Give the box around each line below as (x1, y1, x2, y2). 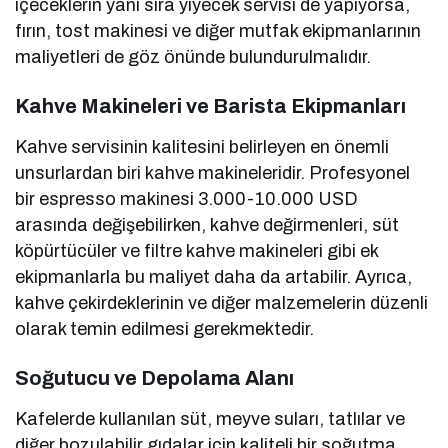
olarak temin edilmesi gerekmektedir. (15, 318, 315, 339)
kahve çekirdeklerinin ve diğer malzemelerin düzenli (15, 292, 429, 313)
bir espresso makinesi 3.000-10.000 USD (15, 188, 359, 209)
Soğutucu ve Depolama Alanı (15, 366, 294, 389)
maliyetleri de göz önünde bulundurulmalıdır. (15, 46, 372, 67)
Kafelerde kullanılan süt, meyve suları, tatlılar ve (15, 408, 406, 429)
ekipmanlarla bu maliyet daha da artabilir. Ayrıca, (15, 266, 413, 287)
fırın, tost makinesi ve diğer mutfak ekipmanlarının (15, 20, 422, 41)
